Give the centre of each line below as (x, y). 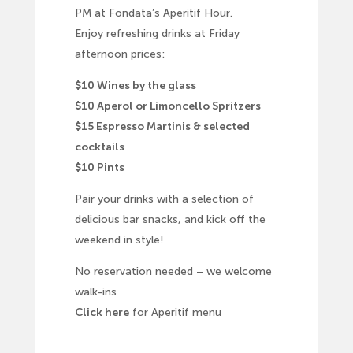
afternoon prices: (119, 54)
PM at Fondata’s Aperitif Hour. (153, 13)
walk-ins (95, 292)
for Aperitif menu (175, 313)
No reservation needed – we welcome (173, 272)
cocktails (99, 147)
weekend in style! (119, 240)
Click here (102, 313)
